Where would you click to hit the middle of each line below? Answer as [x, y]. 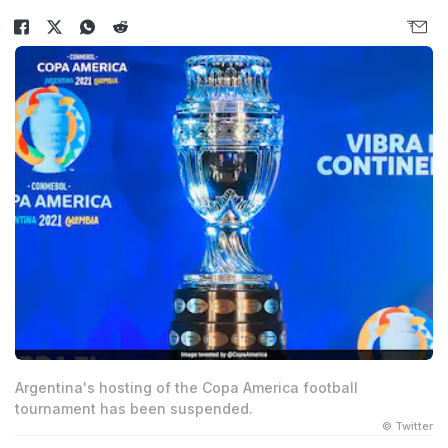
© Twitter [407, 425]
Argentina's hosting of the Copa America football [186, 387]
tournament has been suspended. [134, 408]
